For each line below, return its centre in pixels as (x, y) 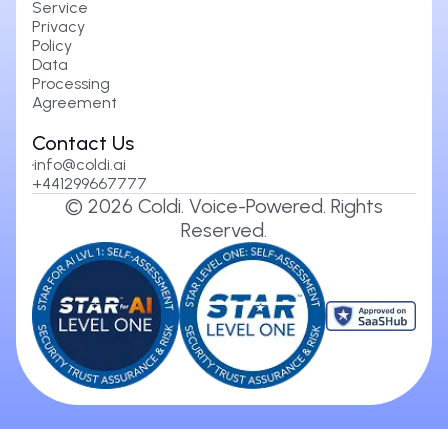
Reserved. (224, 230)
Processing (71, 84)
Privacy (58, 27)
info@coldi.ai (79, 165)
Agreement (74, 103)
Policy (52, 46)
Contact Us (83, 143)
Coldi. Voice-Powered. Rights (258, 206)
